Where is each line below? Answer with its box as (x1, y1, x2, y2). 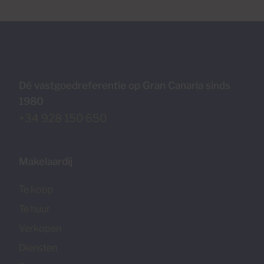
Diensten (19, 242, 57, 253)
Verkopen (19, 222, 61, 234)
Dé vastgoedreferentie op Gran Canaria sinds (19, 79, 230, 91)
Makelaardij (19, 155, 72, 167)
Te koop (19, 183, 54, 195)
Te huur (19, 203, 50, 214)
